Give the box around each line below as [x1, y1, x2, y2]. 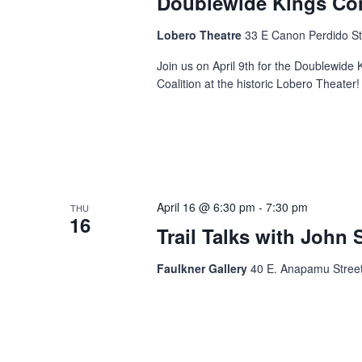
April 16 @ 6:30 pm [157, 198, 256, 215]
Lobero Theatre [157, 27, 246, 43]
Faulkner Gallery [157, 259, 251, 276]
